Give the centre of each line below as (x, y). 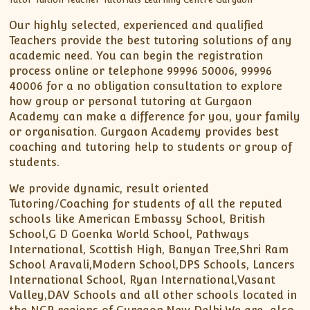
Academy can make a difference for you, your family (155, 117)
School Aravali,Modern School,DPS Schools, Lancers (152, 265)
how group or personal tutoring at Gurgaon (131, 102)
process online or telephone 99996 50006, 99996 (141, 71)
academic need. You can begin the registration (136, 56)
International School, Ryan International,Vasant (143, 280)
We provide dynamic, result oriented (109, 189)
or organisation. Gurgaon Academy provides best (144, 132)
